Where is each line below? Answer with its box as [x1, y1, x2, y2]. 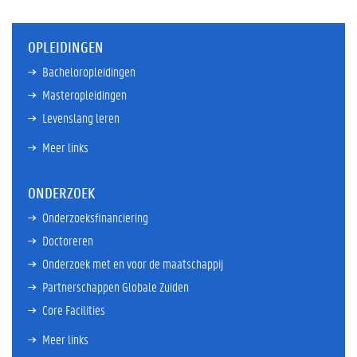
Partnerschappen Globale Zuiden [42, 277, 189, 295]
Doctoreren [42, 231, 93, 249]
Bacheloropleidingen [42, 62, 135, 80]
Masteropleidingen [42, 85, 127, 103]
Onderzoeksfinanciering [42, 208, 148, 226]
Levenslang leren [42, 108, 120, 126]
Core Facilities [42, 300, 105, 318]
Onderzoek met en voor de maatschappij [42, 254, 223, 272]
